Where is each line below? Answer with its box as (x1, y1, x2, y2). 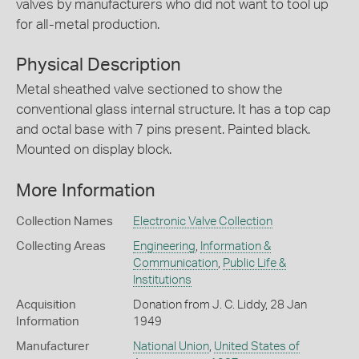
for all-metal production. (16, 17, 159, 31)
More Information (16, 181, 155, 200)
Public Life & (222, 256, 286, 269)
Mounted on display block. (16, 143, 171, 157)
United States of (213, 340, 300, 353)
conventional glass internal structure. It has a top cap (16, 103, 331, 117)
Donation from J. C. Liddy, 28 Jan (132, 298, 307, 311)
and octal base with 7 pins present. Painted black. (16, 123, 310, 137)
